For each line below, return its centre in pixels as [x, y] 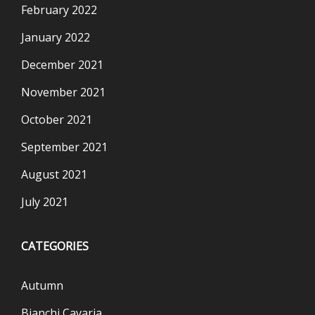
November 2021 [63, 92]
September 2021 [64, 147]
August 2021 [54, 174]
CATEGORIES [55, 246]
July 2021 [45, 201]
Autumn [42, 285]
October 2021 [57, 119]
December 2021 [62, 64]
